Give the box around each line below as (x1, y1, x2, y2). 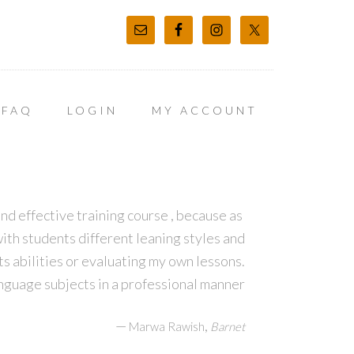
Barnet (210, 319, 245, 333)
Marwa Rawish (129, 319, 205, 333)
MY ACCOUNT (152, 104, 258, 117)
